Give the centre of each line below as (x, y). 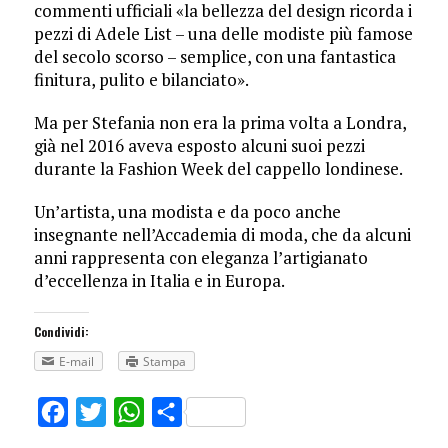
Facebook (104, 412)
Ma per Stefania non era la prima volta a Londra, (219, 123)
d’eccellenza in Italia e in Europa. (159, 281)
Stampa (164, 362)
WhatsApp (184, 412)
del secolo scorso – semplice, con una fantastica (214, 57)
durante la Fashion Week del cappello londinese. (218, 169)
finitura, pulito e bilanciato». (141, 80)
